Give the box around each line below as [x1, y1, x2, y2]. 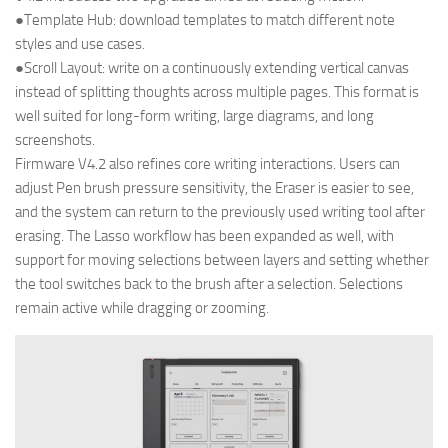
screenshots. [15, 131, 95, 150]
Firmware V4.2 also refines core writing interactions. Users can [15, 155, 400, 174]
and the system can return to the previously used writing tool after [15, 203, 425, 222]
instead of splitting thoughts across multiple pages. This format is [15, 83, 419, 102]
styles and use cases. [15, 35, 145, 54]
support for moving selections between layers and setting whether [15, 251, 429, 270]
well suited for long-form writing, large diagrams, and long [15, 107, 374, 126]
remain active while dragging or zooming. [15, 299, 269, 318]
